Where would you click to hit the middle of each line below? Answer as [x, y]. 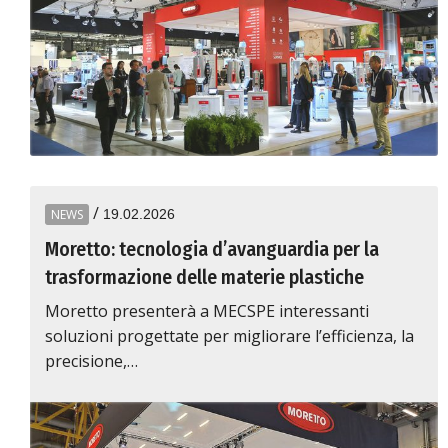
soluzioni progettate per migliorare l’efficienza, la [229, 336]
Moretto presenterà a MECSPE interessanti [207, 311]
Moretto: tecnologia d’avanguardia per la [212, 249]
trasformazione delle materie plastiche [204, 277]
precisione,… [91, 361]
